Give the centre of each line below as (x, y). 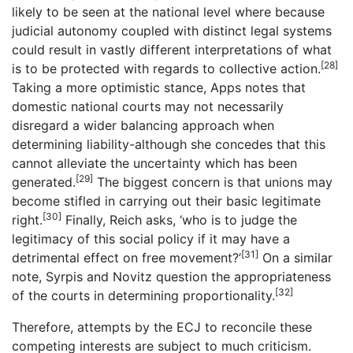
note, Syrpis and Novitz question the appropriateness (171, 277)
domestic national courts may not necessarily (148, 107)
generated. (44, 182)
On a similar (295, 258)
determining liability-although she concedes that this (169, 145)
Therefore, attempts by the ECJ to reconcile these (162, 327)
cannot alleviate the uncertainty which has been (154, 163)
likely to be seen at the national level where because (168, 12)
